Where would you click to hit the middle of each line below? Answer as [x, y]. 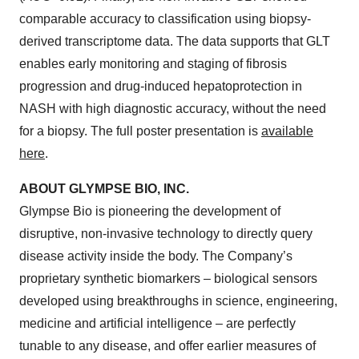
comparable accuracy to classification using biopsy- [165, 19]
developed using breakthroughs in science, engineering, [178, 301]
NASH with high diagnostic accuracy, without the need [173, 109]
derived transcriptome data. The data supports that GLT [175, 42]
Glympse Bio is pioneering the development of [150, 212]
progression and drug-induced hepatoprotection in [161, 87]
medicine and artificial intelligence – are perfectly [157, 324]
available [287, 131]
